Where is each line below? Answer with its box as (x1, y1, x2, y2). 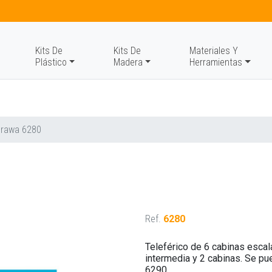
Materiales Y (189, 45, 239, 56)
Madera (113, 56, 143, 68)
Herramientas (189, 56, 243, 68)
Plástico (35, 56, 67, 68)
